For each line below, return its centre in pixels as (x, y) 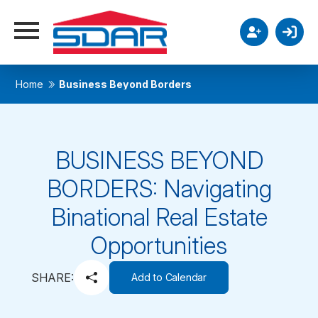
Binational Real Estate (159, 217)
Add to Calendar (169, 277)
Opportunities (159, 246)
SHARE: (53, 278)
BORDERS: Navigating (159, 189)
